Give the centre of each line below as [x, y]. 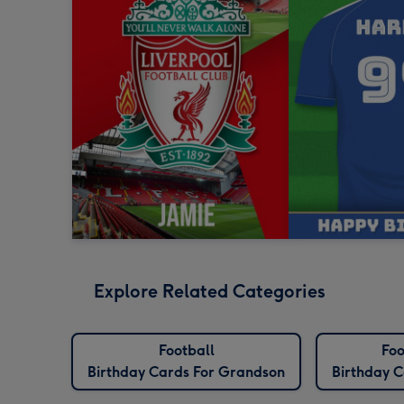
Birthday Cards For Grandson [186, 372]
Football [186, 351]
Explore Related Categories [210, 292]
